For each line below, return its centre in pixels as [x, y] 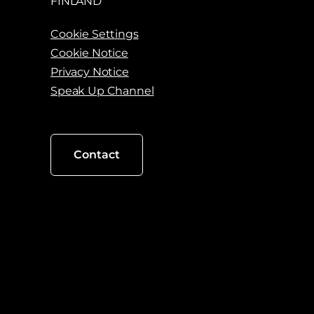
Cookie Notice [89, 53]
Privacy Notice [90, 72]
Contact [97, 155]
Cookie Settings [95, 34]
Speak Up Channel [102, 91]
